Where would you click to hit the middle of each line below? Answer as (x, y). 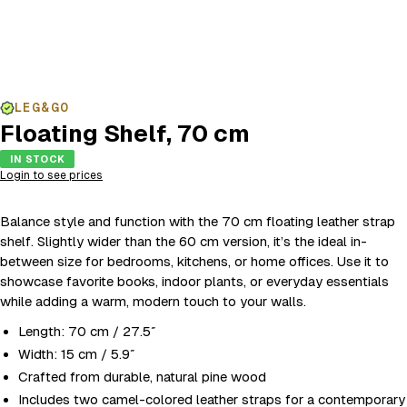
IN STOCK (37, 159)
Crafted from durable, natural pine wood (142, 377)
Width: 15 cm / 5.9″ (77, 354)
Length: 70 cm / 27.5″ (87, 331)
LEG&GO (42, 107)
